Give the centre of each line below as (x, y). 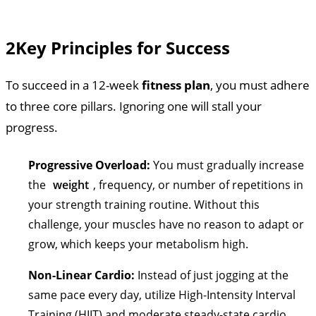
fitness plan (176, 85)
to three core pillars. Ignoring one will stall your (134, 106)
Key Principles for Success (123, 47)
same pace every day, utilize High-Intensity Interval (162, 294)
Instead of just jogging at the (212, 275)
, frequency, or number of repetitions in (198, 184)
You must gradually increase (227, 165)
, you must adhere (260, 85)
